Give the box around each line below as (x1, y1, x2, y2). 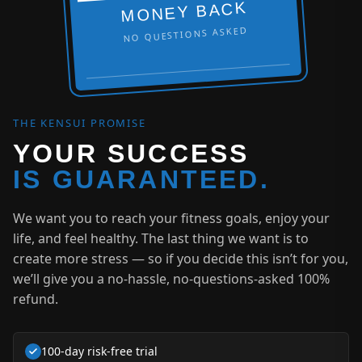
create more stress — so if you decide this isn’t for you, (13, 250, 348, 268)
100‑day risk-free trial (41, 343, 158, 360)
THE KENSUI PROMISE (13, 116, 146, 131)
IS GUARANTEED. (13, 165, 270, 195)
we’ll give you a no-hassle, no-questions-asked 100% (13, 270, 330, 288)
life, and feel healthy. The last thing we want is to (13, 229, 309, 248)
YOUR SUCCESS (13, 139, 250, 169)
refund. (13, 290, 58, 309)
